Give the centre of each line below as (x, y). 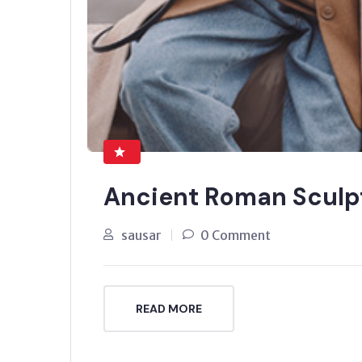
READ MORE (169, 309)
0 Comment (236, 236)
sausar (141, 236)
